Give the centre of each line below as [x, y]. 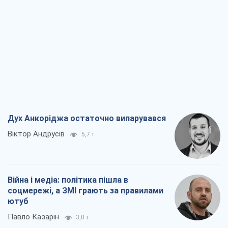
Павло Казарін [33, 217]
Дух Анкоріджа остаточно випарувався [87, 119]
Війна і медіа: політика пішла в [68, 180]
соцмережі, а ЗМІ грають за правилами [85, 191]
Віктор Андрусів [36, 134]
